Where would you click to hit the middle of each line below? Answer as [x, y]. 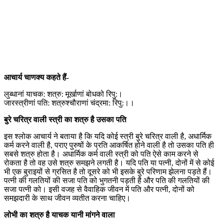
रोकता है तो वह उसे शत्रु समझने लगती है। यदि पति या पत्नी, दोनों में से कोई [109, 163]
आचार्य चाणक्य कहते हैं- [36, 77]
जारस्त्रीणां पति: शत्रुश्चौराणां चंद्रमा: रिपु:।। [69, 103]
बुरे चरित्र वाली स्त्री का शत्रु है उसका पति [65, 119]
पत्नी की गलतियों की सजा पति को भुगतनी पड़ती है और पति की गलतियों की [107, 180]
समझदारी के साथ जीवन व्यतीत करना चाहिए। [67, 198]
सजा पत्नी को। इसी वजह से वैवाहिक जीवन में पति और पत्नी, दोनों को [99, 189]
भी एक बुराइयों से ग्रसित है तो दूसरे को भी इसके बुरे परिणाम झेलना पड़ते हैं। [108, 171]
